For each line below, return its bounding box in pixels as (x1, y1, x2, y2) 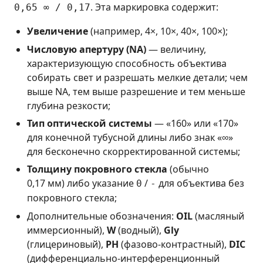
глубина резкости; (27, 99, 111, 112)
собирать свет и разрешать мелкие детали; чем (27, 70, 248, 84)
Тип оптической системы (27, 117, 153, 130)
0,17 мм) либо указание (27, 177, 137, 190)
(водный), (116, 223, 164, 237)
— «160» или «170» (152, 117, 239, 130)
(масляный (193, 209, 245, 222)
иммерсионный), (27, 223, 107, 237)
